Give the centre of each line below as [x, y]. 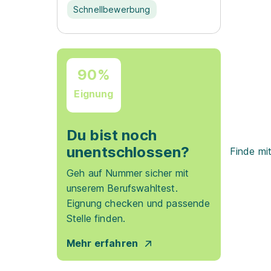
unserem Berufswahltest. [122, 188]
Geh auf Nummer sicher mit [128, 173]
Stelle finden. [96, 218]
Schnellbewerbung [112, 9]
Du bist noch [112, 135]
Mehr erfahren [103, 243]
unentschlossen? [128, 152]
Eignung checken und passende [139, 203]
